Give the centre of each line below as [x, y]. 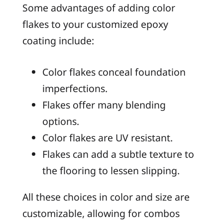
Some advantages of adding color [99, 8]
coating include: [58, 41]
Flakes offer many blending [104, 105]
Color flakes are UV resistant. [107, 137]
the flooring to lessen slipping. [111, 170]
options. [60, 121]
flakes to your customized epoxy [95, 24]
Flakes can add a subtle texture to [118, 154]
